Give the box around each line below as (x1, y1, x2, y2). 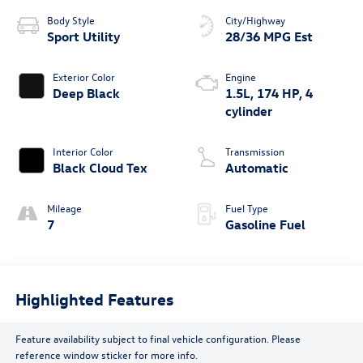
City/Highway (225, 13, 285, 28)
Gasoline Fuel (225, 216, 305, 233)
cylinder (225, 103, 272, 120)
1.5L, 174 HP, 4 (225, 85, 313, 102)
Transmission (225, 144, 284, 159)
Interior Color (52, 144, 113, 159)
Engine (225, 70, 256, 84)
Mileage (46, 201, 82, 216)
